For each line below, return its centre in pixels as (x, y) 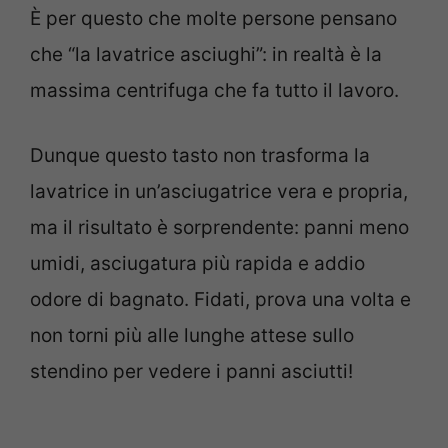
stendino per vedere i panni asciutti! (191, 371)
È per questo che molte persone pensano (213, 19)
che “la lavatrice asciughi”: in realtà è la (206, 55)
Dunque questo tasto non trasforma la (200, 155)
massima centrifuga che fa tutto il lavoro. (214, 91)
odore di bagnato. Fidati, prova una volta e (220, 299)
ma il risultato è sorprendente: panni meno (219, 227)
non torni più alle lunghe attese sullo (192, 335)
